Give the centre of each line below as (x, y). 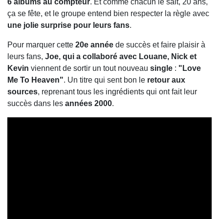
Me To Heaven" (35, 80)
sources (22, 92)
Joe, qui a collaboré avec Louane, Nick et (121, 57)
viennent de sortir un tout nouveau (89, 68)
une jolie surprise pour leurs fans (68, 25)
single (161, 68)
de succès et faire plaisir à (159, 45)
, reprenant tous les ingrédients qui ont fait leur (117, 92)
